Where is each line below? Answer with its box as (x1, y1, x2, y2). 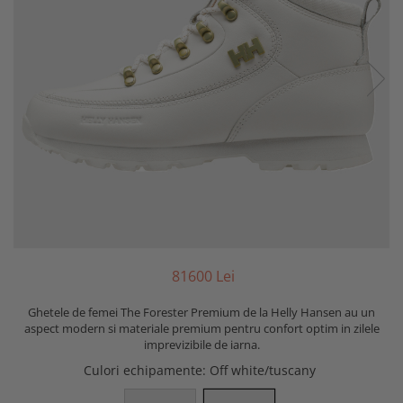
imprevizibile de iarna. (143, 336, 260, 353)
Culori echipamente (84, 361, 202, 379)
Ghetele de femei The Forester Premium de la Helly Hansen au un (28, 303, 375, 320)
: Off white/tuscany (202, 361, 319, 379)
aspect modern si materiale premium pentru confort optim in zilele (23, 319, 380, 336)
